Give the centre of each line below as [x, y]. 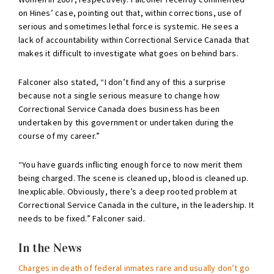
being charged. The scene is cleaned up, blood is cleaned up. [134, 178]
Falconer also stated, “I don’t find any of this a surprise [122, 82]
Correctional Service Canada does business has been [119, 109]
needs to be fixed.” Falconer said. [82, 218]
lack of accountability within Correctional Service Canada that [134, 39]
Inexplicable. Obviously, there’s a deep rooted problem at [128, 191]
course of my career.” [59, 135]
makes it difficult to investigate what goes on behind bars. [128, 53]
